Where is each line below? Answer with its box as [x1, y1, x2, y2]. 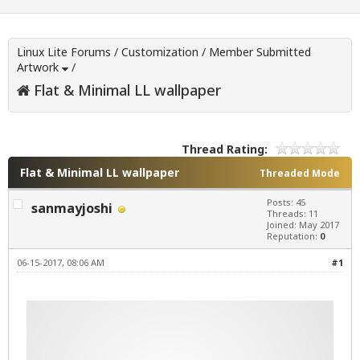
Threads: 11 [267, 207, 318, 220]
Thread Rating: [182, 141, 268, 157]
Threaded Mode [260, 166, 340, 181]
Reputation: [267, 230, 320, 243]
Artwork [17, 59, 59, 76]
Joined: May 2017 [267, 219, 339, 231]
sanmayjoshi [31, 199, 112, 218]
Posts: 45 [267, 196, 305, 209]
